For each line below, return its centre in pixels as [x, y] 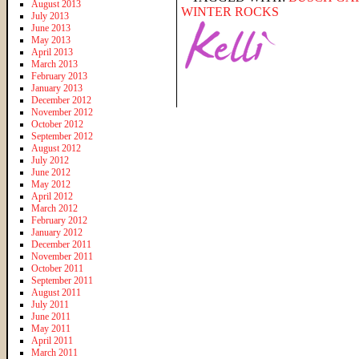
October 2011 [57, 268]
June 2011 [51, 316]
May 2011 [51, 328]
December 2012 [61, 100]
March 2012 [54, 208]
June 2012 [51, 172]
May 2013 [51, 40]
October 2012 [57, 124]
